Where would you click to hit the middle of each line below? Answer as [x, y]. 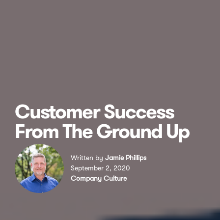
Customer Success [94, 111]
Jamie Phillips [126, 158]
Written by [88, 158]
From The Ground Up [102, 131]
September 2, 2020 [100, 168]
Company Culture [99, 179]
